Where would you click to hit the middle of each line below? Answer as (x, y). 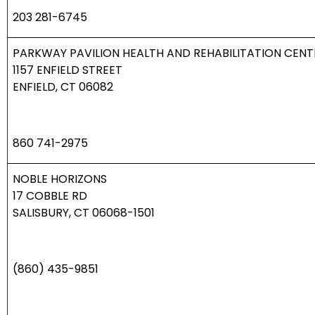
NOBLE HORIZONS (60, 179)
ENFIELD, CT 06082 (63, 87)
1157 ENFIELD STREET (67, 70)
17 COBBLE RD (50, 196)
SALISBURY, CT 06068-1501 (84, 213)
